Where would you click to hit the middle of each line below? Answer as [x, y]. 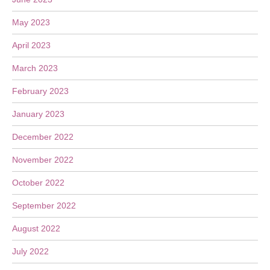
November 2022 [43, 160]
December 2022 [43, 137]
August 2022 [36, 228]
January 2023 [38, 114]
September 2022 [44, 206]
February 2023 [40, 91]
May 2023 [31, 22]
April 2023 [31, 45]
